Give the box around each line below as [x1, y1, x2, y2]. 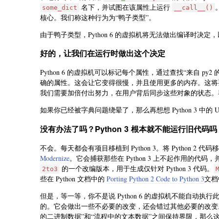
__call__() [174, 3, 213, 11]
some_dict [42, 3, 77, 11]
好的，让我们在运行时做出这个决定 [40, 47, 165, 59]
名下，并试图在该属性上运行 [79, 2, 172, 12]
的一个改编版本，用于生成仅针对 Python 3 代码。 [60, 164, 214, 174]
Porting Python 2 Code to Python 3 [107, 174, 204, 184]
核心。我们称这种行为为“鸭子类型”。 [40, 12, 155, 22]
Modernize [40, 153, 69, 163]
